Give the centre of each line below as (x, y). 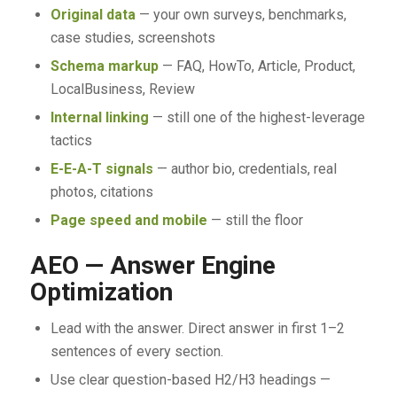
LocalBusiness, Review (122, 89)
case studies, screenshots (132, 37)
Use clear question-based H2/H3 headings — (190, 379)
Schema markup (104, 66)
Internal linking (99, 117)
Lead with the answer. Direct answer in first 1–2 (197, 328)
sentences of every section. (136, 351)
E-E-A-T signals (101, 168)
